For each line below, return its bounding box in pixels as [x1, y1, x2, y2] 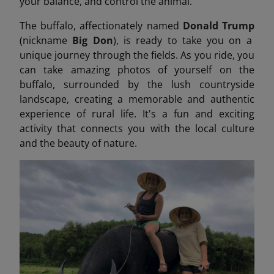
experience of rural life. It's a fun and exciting [20, 107, 254, 121]
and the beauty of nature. [20, 136, 137, 150]
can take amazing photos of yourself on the [20, 63, 254, 77]
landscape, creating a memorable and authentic [20, 92, 254, 106]
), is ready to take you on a [113, 34, 252, 48]
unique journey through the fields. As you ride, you [20, 48, 254, 62]
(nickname [20, 34, 73, 48]
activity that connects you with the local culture [20, 122, 254, 136]
